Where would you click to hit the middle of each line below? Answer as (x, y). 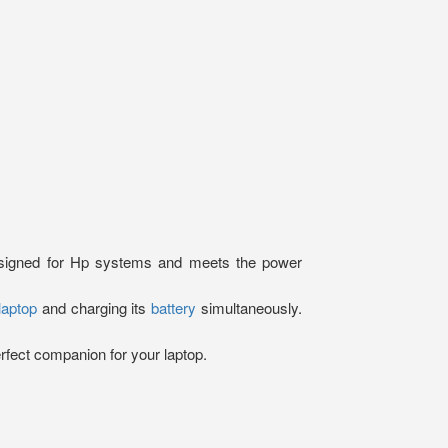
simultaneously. (249, 307)
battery (171, 307)
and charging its (92, 307)
